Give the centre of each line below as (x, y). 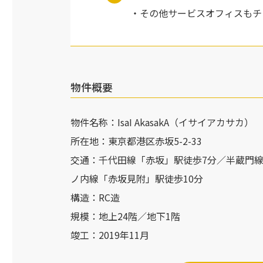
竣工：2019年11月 (110, 235)
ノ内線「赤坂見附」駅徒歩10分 (137, 179)
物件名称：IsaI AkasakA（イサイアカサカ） (162, 122)
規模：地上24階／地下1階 (126, 216)
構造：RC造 (95, 198)
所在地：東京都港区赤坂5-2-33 (136, 141)
